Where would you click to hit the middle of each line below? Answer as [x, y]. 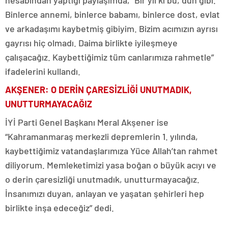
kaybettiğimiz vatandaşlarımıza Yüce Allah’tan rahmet [111, 151]
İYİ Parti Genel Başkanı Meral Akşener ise [87, 122]
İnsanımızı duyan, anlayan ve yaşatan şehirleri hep [105, 193]
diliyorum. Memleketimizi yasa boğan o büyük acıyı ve [111, 165]
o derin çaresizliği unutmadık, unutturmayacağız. [102, 179]
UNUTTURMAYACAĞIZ [49, 104]
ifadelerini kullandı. [43, 71]
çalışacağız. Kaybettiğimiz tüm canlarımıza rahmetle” [109, 57]
